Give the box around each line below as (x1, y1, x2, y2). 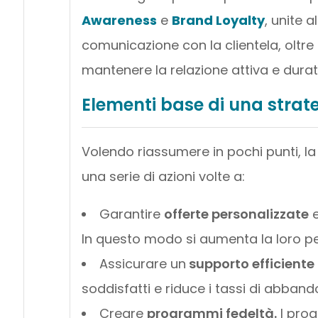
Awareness (81, 11, 157, 29)
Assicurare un (99, 254, 186, 273)
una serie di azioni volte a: (81, 167, 245, 185)
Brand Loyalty (171, 11, 265, 29)
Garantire (99, 204, 164, 223)
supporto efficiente (185, 254, 314, 273)
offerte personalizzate (163, 204, 309, 223)
